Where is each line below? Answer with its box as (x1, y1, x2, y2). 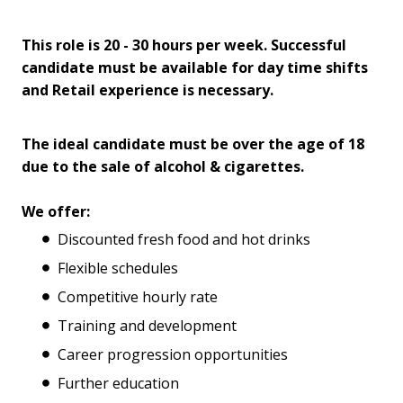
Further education (58, 372, 179, 393)
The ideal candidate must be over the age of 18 (22, 133, 364, 154)
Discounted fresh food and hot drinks (58, 228, 310, 249)
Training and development (58, 315, 237, 336)
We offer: (22, 201, 90, 221)
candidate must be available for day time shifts (22, 57, 368, 77)
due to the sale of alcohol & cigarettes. (22, 156, 304, 176)
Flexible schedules (58, 257, 178, 278)
